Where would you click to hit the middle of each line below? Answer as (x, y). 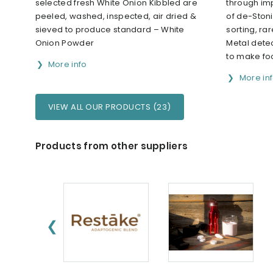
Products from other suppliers (112, 146)
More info (67, 64)
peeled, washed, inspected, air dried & (115, 16)
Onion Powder (65, 43)
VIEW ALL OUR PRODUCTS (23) (109, 107)
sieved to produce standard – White (110, 29)
